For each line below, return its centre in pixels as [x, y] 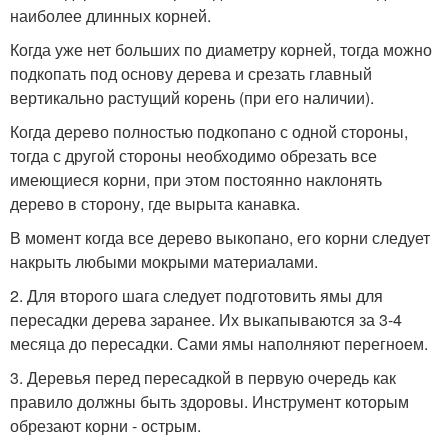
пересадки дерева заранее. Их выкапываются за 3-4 [206, 319]
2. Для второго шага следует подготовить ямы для [196, 295]
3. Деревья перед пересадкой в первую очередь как [203, 377]
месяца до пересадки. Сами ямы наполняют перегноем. [219, 343]
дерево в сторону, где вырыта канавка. [155, 203]
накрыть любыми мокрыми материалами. [164, 261]
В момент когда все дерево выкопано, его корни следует [220, 237]
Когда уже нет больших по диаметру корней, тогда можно [221, 49]
